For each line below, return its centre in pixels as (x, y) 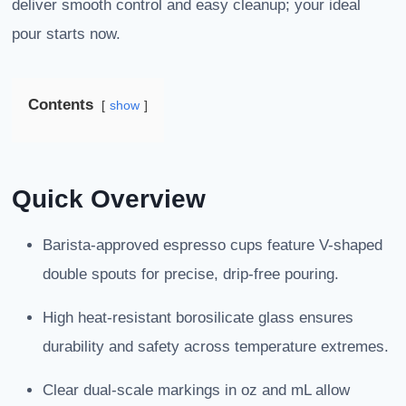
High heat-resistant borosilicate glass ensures (198, 318)
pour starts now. (66, 34)
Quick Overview (109, 199)
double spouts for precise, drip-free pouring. (191, 275)
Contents (61, 105)
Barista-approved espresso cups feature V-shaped (213, 246)
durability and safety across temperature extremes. (216, 347)
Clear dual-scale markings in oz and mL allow (196, 391)
